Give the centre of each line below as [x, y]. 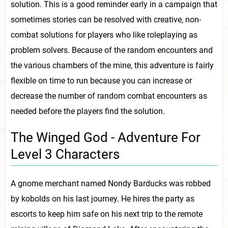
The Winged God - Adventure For [106, 137]
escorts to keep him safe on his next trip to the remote [107, 214]
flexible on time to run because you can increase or [101, 81]
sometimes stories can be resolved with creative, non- [106, 20]
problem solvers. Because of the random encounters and [112, 50]
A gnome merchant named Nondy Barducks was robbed [111, 183]
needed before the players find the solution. [88, 111]
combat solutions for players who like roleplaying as [104, 35]
